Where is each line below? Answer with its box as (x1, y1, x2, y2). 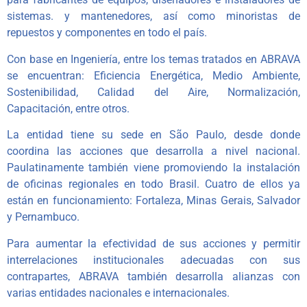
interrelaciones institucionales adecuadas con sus (7, 253, 300, 267)
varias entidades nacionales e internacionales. (7, 286, 230, 299)
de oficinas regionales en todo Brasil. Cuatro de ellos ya (7, 177, 300, 191)
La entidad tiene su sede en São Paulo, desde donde (7, 128, 300, 142)
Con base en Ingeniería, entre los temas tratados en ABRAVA (7, 52, 300, 66)
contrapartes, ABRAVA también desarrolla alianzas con (7, 269, 300, 283)
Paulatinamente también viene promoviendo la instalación (7, 161, 300, 175)
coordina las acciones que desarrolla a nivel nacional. (7, 145, 300, 158)
